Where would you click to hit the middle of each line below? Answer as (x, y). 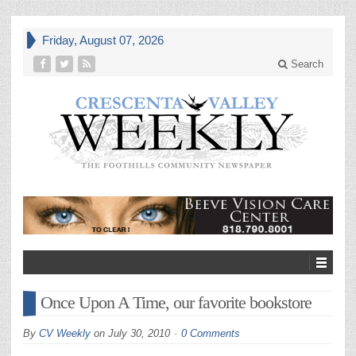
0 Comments (211, 333)
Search (306, 64)
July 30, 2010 (139, 333)
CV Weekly (65, 333)
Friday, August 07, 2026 (103, 40)
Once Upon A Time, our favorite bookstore (176, 302)
